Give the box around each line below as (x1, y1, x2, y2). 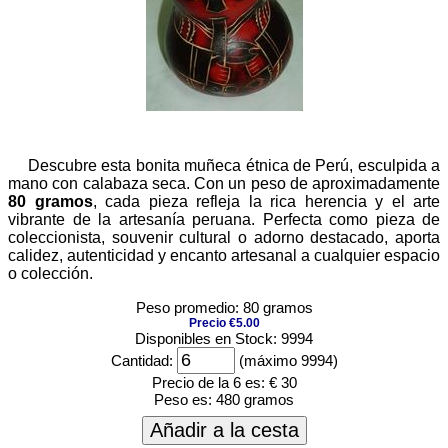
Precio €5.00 (188, 316, 260, 330)
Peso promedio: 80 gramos (135, 299, 313, 316)
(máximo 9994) (234, 352, 338, 369)
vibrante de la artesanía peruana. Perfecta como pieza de (8, 211, 440, 228)
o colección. (8, 265, 93, 282)
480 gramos (216, 391, 294, 408)
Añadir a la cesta (149, 419, 299, 441)
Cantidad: (110, 352, 173, 369)
